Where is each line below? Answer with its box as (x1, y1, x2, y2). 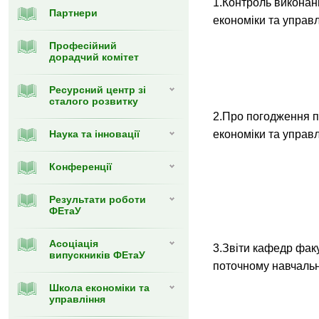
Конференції (49, 161, 112, 172)
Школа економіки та (49, 282, 150, 293)
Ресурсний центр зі (49, 84, 146, 95)
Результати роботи (49, 194, 146, 205)
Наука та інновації (49, 128, 140, 140)
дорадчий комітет (49, 51, 139, 63)
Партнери (49, 7, 98, 19)
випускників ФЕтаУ (49, 249, 145, 261)
